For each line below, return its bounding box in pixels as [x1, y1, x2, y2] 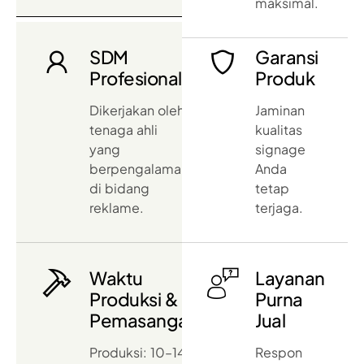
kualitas [255, 120, 302, 138]
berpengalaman [89, 159, 188, 177]
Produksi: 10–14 [89, 343, 185, 361]
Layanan [255, 266, 325, 289]
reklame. [89, 198, 144, 216]
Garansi [255, 45, 318, 68]
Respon [255, 343, 302, 361]
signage [255, 140, 305, 158]
